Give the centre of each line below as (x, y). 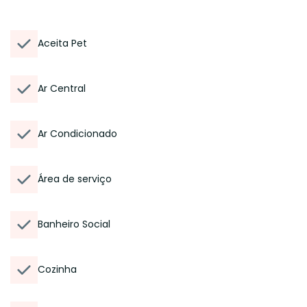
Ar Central (62, 88)
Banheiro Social (74, 224)
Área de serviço (75, 179)
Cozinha (57, 269)
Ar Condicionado (77, 134)
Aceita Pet (62, 43)
